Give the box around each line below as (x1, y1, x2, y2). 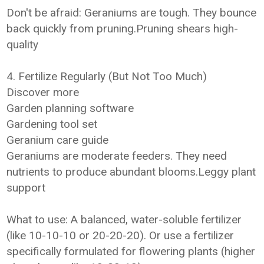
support (6, 181, 46, 194)
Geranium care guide (6, 133, 109, 147)
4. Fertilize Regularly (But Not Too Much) (6, 70, 207, 83)
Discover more (6, 85, 80, 99)
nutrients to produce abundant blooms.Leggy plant (6, 165, 256, 179)
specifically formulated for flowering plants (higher (6, 245, 256, 258)
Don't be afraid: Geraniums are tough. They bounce (6, 6, 257, 19)
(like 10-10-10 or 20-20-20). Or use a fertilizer (6, 229, 235, 242)
